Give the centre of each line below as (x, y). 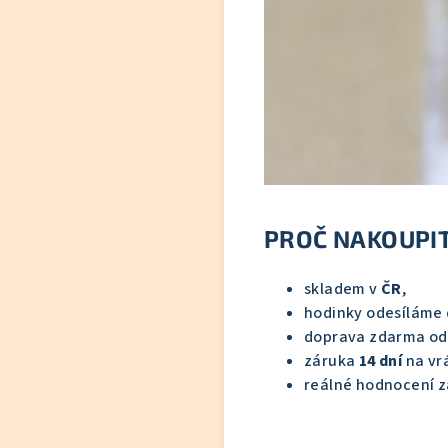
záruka (331, 361)
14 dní (380, 361)
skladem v (342, 289)
